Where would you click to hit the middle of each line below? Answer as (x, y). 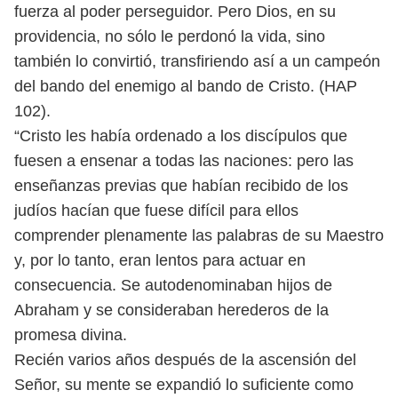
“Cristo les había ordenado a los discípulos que (181, 136)
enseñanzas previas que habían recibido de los (181, 186)
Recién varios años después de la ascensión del (185, 360)
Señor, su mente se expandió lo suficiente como (184, 385)
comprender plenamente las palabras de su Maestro (199, 235)
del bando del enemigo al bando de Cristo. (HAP (186, 86)
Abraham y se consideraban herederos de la (171, 310)
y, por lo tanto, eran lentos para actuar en (160, 260)
